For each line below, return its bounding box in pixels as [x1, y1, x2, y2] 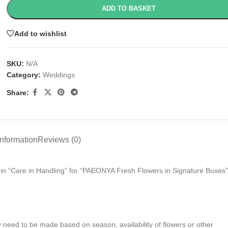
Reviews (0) [37, 135, 81, 144]
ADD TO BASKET [102, 5, 156, 12]
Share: [6, 88, 29, 97]
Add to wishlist [14, 29, 67, 38]
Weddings [42, 71, 75, 79]
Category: [6, 71, 41, 79]
